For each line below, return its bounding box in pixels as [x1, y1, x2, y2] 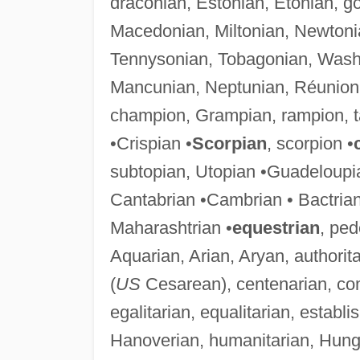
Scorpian [191, 133, 267, 153]
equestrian [231, 217, 320, 238]
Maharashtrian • [109, 217, 232, 238]
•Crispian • [109, 133, 192, 153]
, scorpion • [266, 133, 354, 153]
